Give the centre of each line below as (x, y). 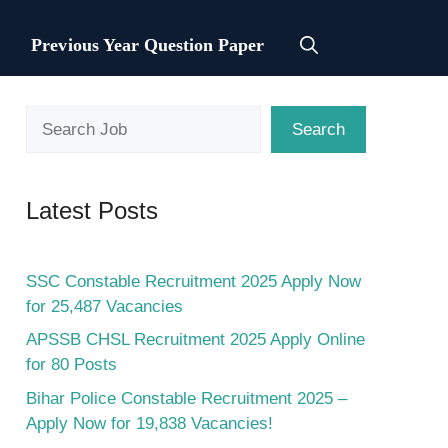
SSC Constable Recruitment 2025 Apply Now (193, 281)
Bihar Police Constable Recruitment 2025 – (186, 398)
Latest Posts (92, 210)
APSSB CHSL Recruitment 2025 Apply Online (195, 340)
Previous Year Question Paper (147, 45)
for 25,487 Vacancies (104, 306)
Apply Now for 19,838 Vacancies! (149, 423)
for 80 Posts (71, 365)
